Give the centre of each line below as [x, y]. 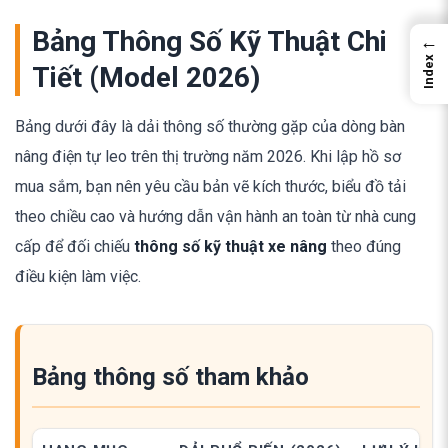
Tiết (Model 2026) [146, 77]
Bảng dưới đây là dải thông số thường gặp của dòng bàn [210, 126]
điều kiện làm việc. [78, 276]
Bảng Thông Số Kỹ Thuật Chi [209, 41]
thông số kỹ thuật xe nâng [230, 246]
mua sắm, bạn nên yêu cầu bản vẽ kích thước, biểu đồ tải [210, 186]
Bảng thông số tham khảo [170, 376]
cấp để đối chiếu [74, 246]
